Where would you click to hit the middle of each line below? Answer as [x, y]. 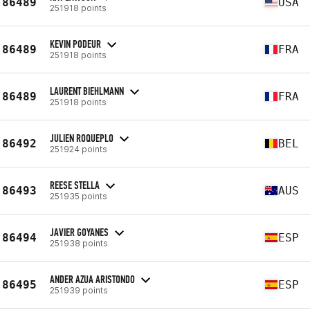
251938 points [79, 243]
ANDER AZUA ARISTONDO [92, 279]
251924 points [79, 149]
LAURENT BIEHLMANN [87, 91]
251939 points [79, 290]
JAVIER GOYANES [79, 232]
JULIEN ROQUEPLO [82, 138]
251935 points [79, 196]
